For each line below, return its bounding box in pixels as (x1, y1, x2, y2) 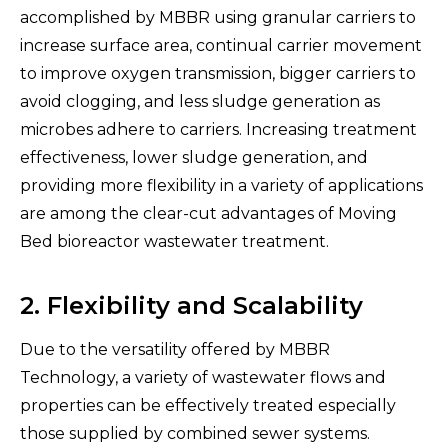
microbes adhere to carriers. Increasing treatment (20, 119, 417, 139)
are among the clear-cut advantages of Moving (20, 203, 397, 223)
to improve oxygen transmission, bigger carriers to (20, 63, 416, 83)
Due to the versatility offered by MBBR (20, 339, 330, 359)
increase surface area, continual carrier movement (20, 35, 422, 55)
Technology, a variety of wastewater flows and (20, 367, 386, 387)
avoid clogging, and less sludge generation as (20, 91, 380, 111)
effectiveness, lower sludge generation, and (20, 147, 368, 167)
